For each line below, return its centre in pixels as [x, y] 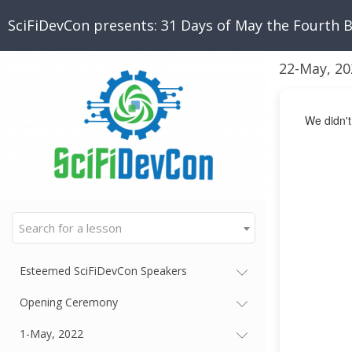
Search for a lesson [70, 227]
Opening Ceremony [69, 302]
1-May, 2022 [51, 333]
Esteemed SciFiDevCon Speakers [103, 270]
